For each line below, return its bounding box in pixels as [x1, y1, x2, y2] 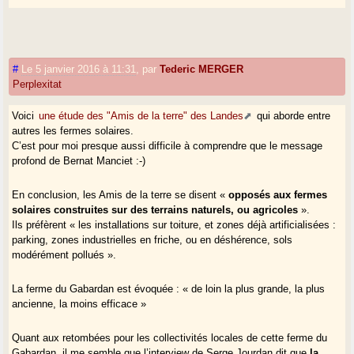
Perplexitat [13, 77, 62, 90]
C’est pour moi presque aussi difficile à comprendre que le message [12, 139, 323, 152]
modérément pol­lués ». [12, 248, 117, 261]
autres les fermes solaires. [12, 124, 134, 137]
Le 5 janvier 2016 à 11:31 [21, 62, 137, 75]
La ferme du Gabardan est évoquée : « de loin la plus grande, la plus [12, 282, 326, 295]
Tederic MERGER [160, 62, 244, 75]
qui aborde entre [254, 109, 331, 122]
